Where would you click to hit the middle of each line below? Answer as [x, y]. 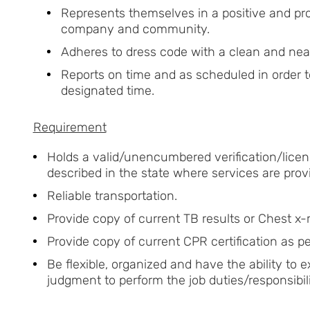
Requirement [70, 127]
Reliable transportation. [112, 195]
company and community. [135, 29]
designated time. [107, 90]
